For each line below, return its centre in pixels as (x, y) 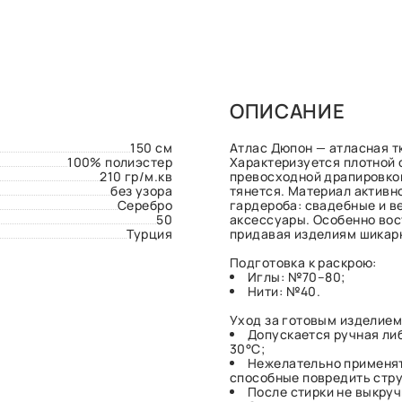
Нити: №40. (284, 291)
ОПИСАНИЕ (288, 111)
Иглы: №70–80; (297, 277)
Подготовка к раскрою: (303, 262)
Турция (149, 234)
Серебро (145, 205)
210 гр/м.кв (136, 176)
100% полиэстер (120, 162)
